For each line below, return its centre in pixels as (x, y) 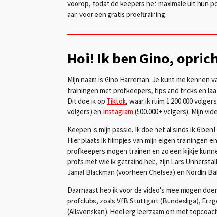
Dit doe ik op (87, 101)
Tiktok (116, 101)
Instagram (118, 111)
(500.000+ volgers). (162, 111)
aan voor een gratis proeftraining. (117, 14)
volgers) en (85, 111)
